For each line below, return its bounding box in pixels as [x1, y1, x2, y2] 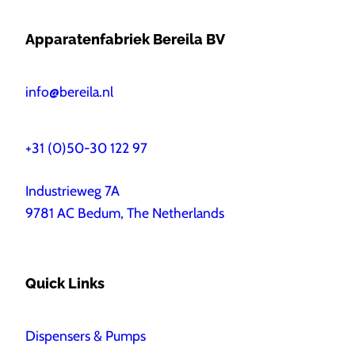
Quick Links [25, 275, 105, 292]
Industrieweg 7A [25, 181, 120, 199]
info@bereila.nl [25, 82, 113, 100]
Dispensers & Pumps [25, 326, 146, 344]
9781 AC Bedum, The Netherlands [25, 204, 224, 221]
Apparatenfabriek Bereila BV [25, 31, 225, 48]
